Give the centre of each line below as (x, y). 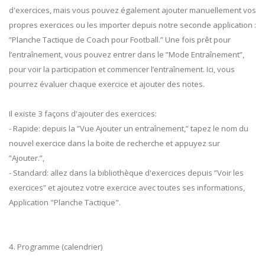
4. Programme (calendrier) (56, 247)
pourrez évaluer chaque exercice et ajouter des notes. (107, 84)
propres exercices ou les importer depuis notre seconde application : (132, 25)
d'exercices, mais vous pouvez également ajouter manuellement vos (132, 10)
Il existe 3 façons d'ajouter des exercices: (83, 114)
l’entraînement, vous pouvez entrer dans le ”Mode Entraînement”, (127, 55)
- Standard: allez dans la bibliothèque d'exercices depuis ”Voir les (126, 173)
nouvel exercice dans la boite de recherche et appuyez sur (114, 143)
